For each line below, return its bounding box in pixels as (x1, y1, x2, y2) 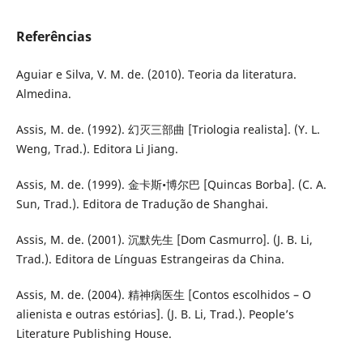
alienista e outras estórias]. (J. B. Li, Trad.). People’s (15, 305, 294, 322)
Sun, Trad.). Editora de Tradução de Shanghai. (15, 195, 268, 211)
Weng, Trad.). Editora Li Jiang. (15, 140, 178, 156)
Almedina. (15, 85, 71, 101)
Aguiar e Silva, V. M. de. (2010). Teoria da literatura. (15, 66, 297, 82)
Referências (15, 27, 92, 45)
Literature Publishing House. (15, 325, 172, 341)
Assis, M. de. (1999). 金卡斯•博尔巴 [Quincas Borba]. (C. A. (15, 176, 327, 192)
